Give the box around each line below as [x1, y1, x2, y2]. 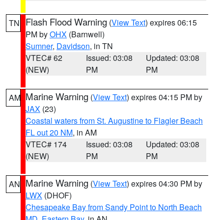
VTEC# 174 [26, 138, 67, 150]
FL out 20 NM [26, 127, 73, 138]
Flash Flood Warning [26, 15, 107, 28]
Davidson [56, 40, 90, 52]
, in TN [90, 40, 113, 52]
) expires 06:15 [145, 17, 197, 28]
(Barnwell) [67, 28, 105, 40]
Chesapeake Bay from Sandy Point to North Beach [26, 201, 202, 213]
